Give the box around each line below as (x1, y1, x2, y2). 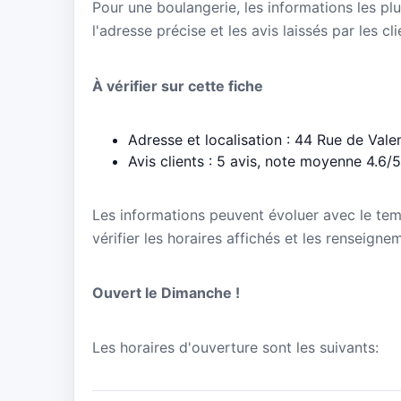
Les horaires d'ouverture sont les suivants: (92, 338, 379, 357)
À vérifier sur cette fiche (92, 76, 263, 95)
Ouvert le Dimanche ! (92, 284, 240, 303)
